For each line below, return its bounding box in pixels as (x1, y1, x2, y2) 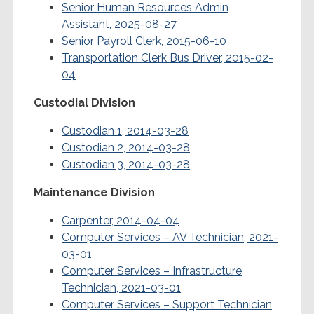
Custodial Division (34, 95, 135, 109)
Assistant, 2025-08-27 (62, 17, 177, 31)
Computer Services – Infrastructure (62, 264, 242, 278)
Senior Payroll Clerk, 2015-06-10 (62, 34, 226, 48)
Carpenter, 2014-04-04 (62, 213, 179, 227)
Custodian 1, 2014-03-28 (62, 123, 189, 137)
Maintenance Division (34, 185, 155, 199)
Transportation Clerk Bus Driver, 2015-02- (62, 50, 273, 64)
